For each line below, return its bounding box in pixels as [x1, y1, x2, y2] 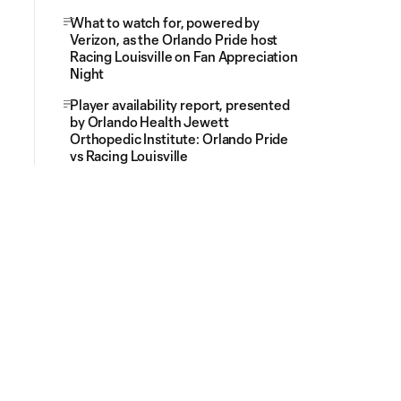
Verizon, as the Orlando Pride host [70, 31, 278, 47]
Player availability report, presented [70, 97, 290, 113]
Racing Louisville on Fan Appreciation [70, 48, 298, 64]
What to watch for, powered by [70, 14, 260, 30]
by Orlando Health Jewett [70, 114, 229, 130]
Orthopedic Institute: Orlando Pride [70, 131, 289, 147]
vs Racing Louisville [70, 148, 189, 164]
